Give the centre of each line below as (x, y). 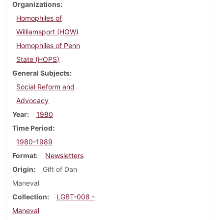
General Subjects (41, 73)
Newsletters (65, 156)
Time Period (32, 128)
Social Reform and (46, 87)
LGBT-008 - (76, 197)
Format (24, 156)
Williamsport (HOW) (48, 32)
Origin (23, 169)
